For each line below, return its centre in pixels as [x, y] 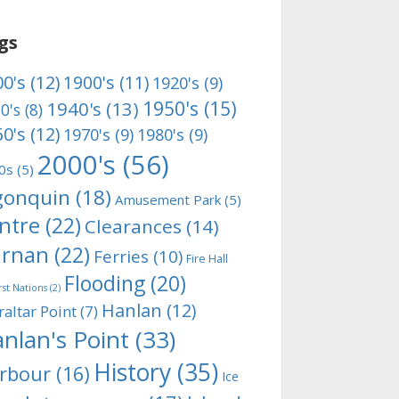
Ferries [121, 256]
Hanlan [132, 310]
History [132, 372]
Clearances [133, 226]
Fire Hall [207, 259]
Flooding [105, 284]
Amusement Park [168, 199]
